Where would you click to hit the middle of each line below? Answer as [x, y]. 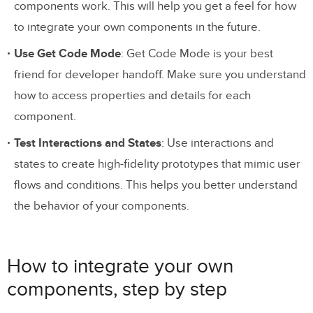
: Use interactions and [218, 143]
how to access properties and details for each [132, 95]
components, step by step [117, 289]
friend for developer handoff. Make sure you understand [160, 74]
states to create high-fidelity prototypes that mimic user [157, 164]
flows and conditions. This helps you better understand [156, 185]
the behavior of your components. [102, 206]
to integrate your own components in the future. [137, 27]
